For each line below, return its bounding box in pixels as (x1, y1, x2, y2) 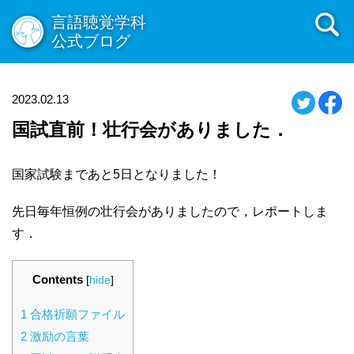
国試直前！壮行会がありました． (12, 119, 289, 140)
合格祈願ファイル (27, 307, 125, 321)
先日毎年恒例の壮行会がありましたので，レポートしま (12, 205, 328, 219)
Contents (32, 273, 83, 287)
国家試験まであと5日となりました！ (12, 168, 221, 181)
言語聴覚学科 (51, 13, 146, 31)
